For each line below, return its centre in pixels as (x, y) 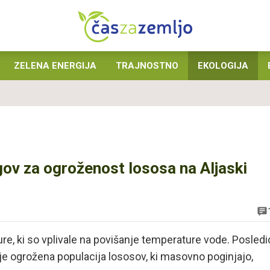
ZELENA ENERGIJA (55, 66)
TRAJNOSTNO (147, 66)
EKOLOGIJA (223, 66)
